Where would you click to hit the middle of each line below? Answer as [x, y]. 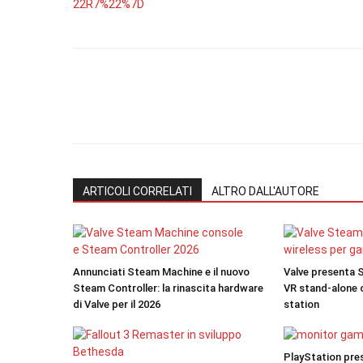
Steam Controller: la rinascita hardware [168, 288]
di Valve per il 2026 [117, 304]
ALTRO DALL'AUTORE [265, 191]
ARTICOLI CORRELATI [137, 191]
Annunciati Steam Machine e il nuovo [161, 272]
